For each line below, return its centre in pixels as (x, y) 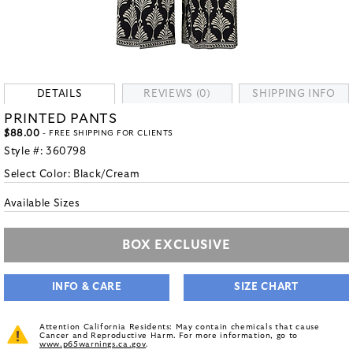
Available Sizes (42, 204)
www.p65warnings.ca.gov (93, 344)
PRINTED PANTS (61, 119)
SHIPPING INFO (294, 94)
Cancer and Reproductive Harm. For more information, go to (169, 336)
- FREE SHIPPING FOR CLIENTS (106, 133)
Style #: (25, 152)
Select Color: (39, 175)
